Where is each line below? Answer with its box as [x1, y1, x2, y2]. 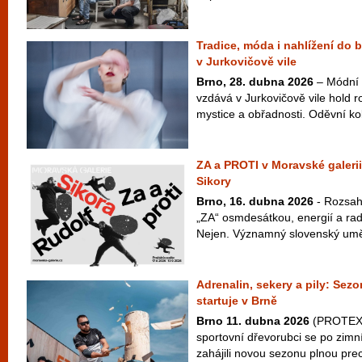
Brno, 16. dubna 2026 [196, 195, 314, 208]
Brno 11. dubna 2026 [196, 314, 309, 327]
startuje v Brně [196, 294, 277, 307]
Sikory [196, 175, 231, 187]
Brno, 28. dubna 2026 [196, 75, 314, 88]
